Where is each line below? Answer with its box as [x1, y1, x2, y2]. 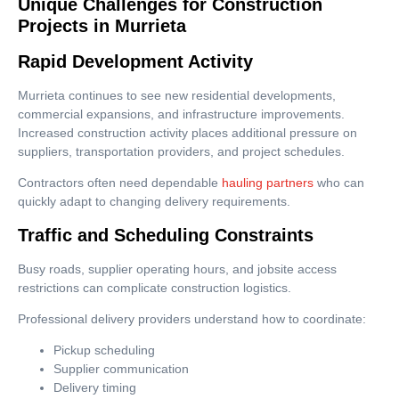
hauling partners [222, 175, 313, 191]
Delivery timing [53, 380, 136, 395]
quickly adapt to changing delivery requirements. [18, 194, 290, 209]
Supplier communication [53, 362, 189, 377]
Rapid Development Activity [18, 51, 253, 71]
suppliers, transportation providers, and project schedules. [18, 143, 345, 159]
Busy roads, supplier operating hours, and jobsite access [18, 261, 337, 276]
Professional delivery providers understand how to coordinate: [18, 312, 366, 326]
